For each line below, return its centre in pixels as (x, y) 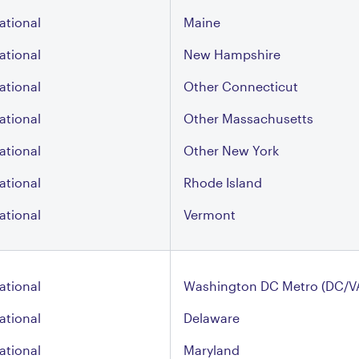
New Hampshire (232, 54)
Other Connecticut (241, 86)
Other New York (231, 150)
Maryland (212, 350)
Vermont (210, 214)
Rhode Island (223, 182)
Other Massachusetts (248, 118)
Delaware (212, 318)
